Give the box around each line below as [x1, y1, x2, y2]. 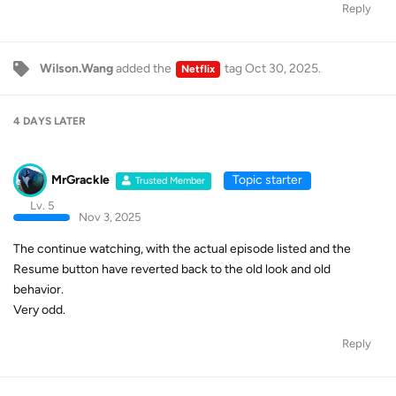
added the [113, 61, 174, 76]
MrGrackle [51, 171, 110, 187]
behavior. [13, 282, 64, 297]
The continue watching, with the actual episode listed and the [13, 241, 351, 256]
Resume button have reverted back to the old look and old [13, 262, 331, 277]
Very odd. [13, 302, 65, 317]
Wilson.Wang [40, 61, 113, 76]
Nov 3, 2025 [79, 210, 141, 224]
